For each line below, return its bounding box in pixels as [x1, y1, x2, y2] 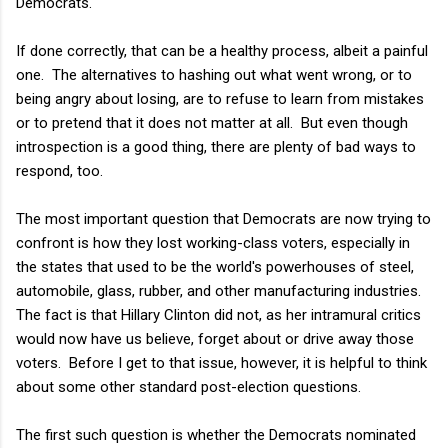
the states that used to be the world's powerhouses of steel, [16, 257, 414, 276]
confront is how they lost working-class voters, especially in [16, 233, 410, 252]
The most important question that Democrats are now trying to [16, 209, 431, 228]
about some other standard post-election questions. [16, 377, 361, 396]
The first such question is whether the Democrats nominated [16, 425, 416, 444]
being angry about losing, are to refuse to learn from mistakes [16, 89, 424, 108]
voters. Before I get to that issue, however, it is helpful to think [16, 353, 427, 372]
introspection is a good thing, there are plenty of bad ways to [16, 137, 416, 156]
